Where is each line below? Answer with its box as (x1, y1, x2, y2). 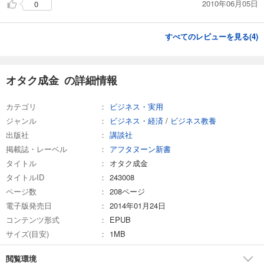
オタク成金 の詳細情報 (6, 72, 117, 88)
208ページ (110, 185, 145, 197)
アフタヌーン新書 (110, 143, 171, 154)
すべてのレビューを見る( (165, 30, 252, 42)
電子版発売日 (6, 199, 52, 211)
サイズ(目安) (6, 227, 49, 239)
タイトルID (6, 171, 44, 183)
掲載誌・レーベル (6, 143, 67, 154)
